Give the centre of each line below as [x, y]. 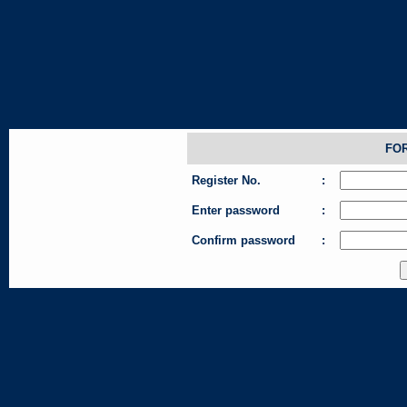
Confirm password [243, 240]
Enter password [235, 210]
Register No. [226, 180]
